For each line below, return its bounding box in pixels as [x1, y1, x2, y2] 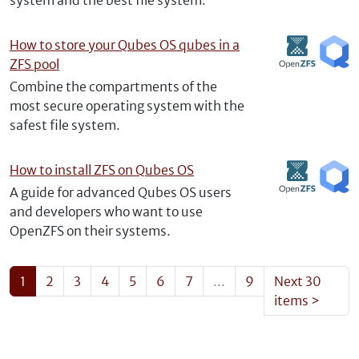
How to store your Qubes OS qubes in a [10, 37, 240, 53]
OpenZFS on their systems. [10, 223, 171, 239]
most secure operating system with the [10, 98, 244, 114]
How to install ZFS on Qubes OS [10, 162, 194, 178]
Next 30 [274, 273, 321, 289]
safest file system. [10, 117, 120, 133]
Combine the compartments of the [10, 79, 217, 95]
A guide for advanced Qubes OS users [10, 184, 232, 200]
